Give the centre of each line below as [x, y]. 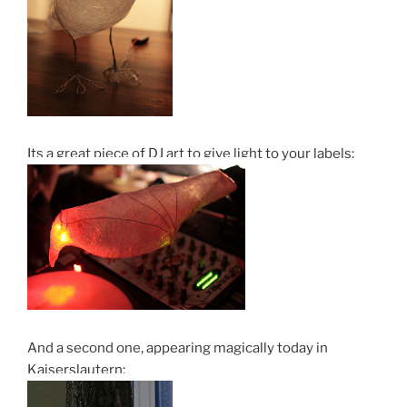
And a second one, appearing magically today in [178, 347]
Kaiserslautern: [76, 369]
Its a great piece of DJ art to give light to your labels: [191, 154]
